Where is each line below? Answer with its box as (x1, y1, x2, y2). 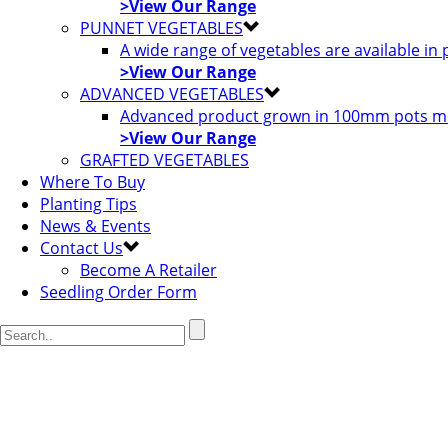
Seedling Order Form (40, 281, 197, 303)
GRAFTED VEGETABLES (80, 149, 249, 171)
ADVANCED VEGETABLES (80, 83, 264, 105)
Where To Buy (40, 171, 145, 193)
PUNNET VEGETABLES (80, 17, 243, 39)
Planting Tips (40, 193, 137, 215)
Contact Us (40, 237, 123, 259)
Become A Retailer (80, 259, 217, 281)
